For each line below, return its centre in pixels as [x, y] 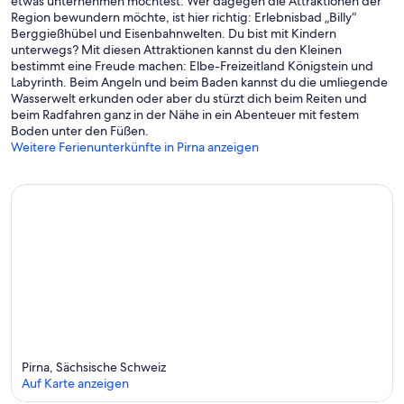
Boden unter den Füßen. [80, 131]
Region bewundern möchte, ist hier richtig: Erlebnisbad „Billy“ [184, 18]
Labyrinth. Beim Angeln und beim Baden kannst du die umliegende [199, 83]
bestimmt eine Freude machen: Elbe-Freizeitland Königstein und [192, 66]
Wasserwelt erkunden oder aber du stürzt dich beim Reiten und [189, 99]
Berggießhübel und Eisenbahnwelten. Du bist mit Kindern [174, 34]
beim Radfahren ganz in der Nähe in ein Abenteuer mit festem [185, 115]
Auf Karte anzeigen [75, 383]
